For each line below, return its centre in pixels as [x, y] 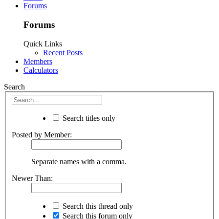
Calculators [41, 70]
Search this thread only [97, 206]
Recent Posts [63, 52]
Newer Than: [32, 178]
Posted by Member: [42, 135]
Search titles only [88, 118]
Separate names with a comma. [79, 162]
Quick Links [43, 44]
